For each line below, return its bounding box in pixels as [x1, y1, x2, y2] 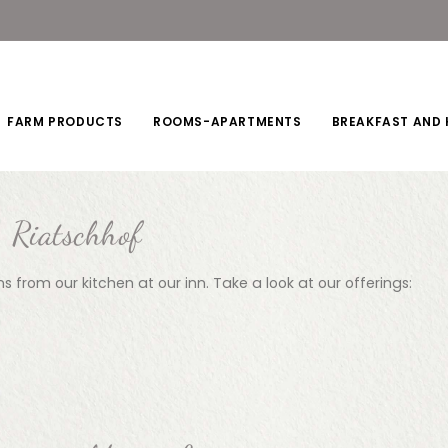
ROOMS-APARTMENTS [152, 113, 302, 130]
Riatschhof [11, 213, 142, 253]
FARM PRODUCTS [7, 113, 123, 130]
